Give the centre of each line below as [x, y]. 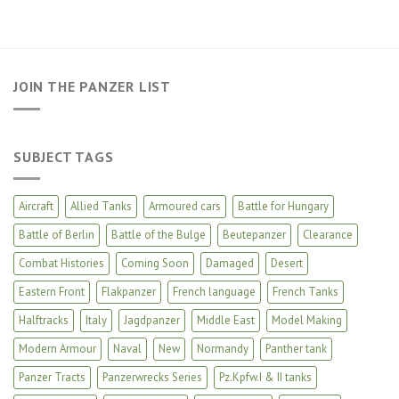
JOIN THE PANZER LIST [92, 87]
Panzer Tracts [52, 378]
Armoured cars [185, 207]
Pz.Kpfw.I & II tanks [265, 378]
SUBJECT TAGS [64, 156]
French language [214, 292]
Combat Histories [61, 264]
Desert [287, 264]
